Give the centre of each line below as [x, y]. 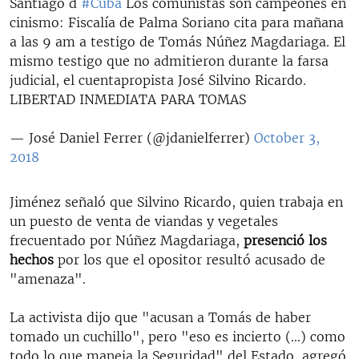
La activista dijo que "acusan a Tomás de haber [160, 317]
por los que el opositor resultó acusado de [190, 259]
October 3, [287, 137]
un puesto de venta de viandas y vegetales [144, 221]
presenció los [285, 240]
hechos [32, 259]
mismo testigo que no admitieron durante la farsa [169, 61]
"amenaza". [48, 278]
